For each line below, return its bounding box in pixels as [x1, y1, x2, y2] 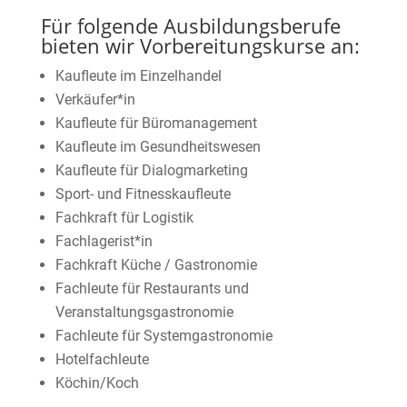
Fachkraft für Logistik [55, 209, 194, 226]
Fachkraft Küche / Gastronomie [55, 256, 257, 273]
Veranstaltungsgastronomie [55, 303, 233, 321]
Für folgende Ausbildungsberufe [40, 12, 341, 39]
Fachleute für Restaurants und [55, 280, 249, 297]
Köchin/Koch [55, 374, 139, 392]
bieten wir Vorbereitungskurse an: [40, 32, 360, 59]
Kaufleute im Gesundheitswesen [55, 138, 261, 155]
